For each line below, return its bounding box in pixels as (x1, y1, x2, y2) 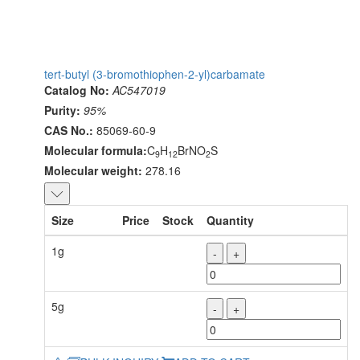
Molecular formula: (44, 142, 147, 159)
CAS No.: (44, 122, 93, 139)
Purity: (44, 102, 80, 119)
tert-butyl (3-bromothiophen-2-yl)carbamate (44, 66, 265, 83)
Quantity (207, 212, 254, 229)
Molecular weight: (44, 162, 142, 179)
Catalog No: (44, 82, 109, 99)
